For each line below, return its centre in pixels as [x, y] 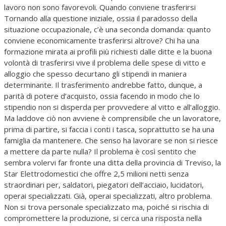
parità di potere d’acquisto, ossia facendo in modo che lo [102, 96]
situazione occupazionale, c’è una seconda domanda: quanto [107, 29]
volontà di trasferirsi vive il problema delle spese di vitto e [105, 62]
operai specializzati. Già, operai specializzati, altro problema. [108, 195]
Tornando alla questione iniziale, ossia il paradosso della [101, 18]
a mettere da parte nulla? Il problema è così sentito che [100, 151]
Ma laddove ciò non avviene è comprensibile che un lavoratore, [112, 118]
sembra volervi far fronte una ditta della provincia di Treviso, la [112, 162]
